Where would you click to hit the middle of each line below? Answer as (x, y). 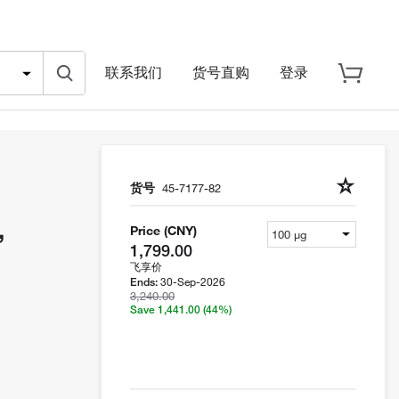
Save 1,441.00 (167, 309)
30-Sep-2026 (193, 281)
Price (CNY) (163, 231)
